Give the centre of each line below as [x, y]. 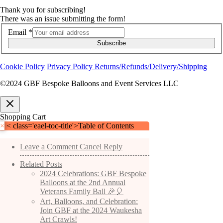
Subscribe [111, 43]
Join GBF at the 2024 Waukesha [91, 210]
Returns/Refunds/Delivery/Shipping [151, 66]
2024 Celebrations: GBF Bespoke [93, 173]
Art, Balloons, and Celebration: [89, 201]
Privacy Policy [71, 66]
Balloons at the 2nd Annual [83, 182]
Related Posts [41, 164]
